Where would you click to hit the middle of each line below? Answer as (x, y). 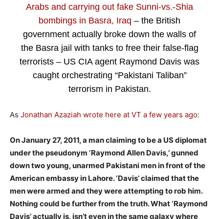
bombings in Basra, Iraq (86, 20)
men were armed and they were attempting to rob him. (106, 191)
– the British (157, 20)
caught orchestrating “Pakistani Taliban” (109, 75)
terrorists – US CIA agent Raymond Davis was (109, 61)
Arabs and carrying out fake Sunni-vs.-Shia (109, 7)
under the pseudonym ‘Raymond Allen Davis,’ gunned (104, 153)
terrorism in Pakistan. (109, 89)
